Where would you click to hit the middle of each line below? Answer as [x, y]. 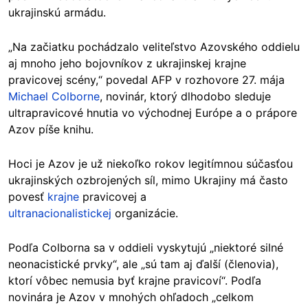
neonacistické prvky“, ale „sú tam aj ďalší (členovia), [143, 264]
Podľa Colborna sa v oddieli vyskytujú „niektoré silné [146, 247]
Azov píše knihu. [51, 129]
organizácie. [145, 213]
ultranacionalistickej [60, 213]
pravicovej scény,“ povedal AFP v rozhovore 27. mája [146, 79]
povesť [28, 196]
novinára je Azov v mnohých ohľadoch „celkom [131, 297]
